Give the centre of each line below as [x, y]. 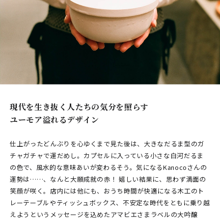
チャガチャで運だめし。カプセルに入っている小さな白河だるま [107, 156]
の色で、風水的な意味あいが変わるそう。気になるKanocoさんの [109, 167]
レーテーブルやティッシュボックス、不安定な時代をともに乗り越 [110, 203]
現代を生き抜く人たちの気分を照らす [79, 107]
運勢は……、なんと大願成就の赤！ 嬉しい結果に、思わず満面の [108, 179]
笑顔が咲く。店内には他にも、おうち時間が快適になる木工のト [107, 191]
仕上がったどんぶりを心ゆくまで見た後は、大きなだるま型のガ [107, 144]
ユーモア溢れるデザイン [55, 120]
